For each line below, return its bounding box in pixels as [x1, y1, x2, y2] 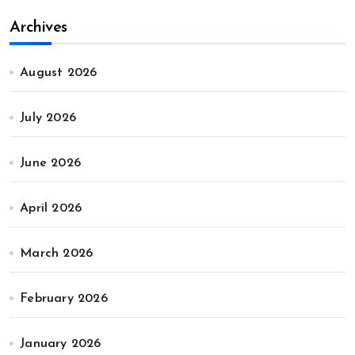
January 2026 [20, 338, 101, 350]
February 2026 [20, 292, 108, 305]
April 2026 [20, 202, 82, 215]
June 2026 [20, 157, 82, 170]
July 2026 [20, 112, 77, 124]
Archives [10, 20, 67, 36]
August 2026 [20, 67, 97, 79]
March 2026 [20, 247, 94, 260]
